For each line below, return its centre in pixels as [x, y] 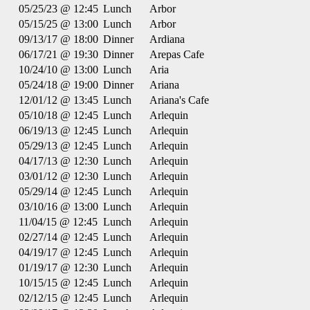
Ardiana [167, 39]
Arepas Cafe [177, 54]
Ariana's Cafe [179, 100]
